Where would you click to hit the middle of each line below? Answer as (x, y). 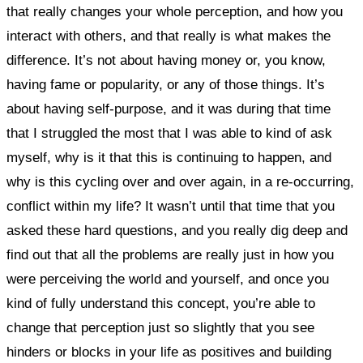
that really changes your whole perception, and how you (175, 12)
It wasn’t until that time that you (240, 206)
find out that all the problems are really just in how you (170, 255)
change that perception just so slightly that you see (160, 328)
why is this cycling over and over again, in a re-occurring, (180, 182)
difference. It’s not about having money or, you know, (166, 60)
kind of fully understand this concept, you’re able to (161, 303)
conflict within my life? (76, 206)
